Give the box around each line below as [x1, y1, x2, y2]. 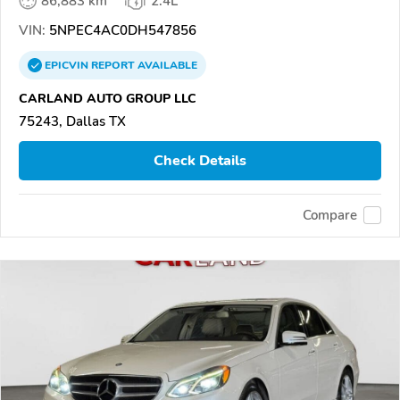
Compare [303, 206, 357, 225]
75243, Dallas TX [19, 112, 126, 131]
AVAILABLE [135, 58, 197, 73]
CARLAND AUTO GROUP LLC [19, 89, 196, 108]
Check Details [154, 151, 246, 171]
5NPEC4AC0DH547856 [46, 21, 196, 40]
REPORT [91, 58, 135, 73]
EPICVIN [45, 58, 91, 73]
